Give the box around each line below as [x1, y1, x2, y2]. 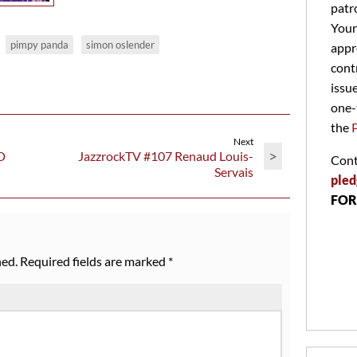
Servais [214, 163, 253, 179]
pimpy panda [10, 37, 69, 51]
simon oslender [86, 37, 155, 51]
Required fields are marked [20, 253, 168, 269]
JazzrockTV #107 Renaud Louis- [78, 147, 253, 163]
